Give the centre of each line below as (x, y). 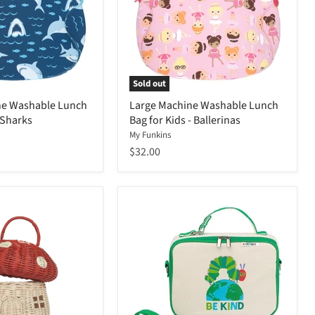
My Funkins (150, 135)
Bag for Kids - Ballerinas (185, 121)
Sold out (149, 84)
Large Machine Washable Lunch (204, 106)
